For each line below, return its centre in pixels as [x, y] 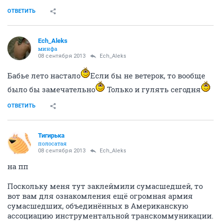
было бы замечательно [51, 89]
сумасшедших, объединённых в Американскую [98, 205]
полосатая [52, 143]
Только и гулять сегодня [153, 89]
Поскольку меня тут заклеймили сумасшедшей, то [105, 186]
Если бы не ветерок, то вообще [148, 75]
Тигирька [51, 135]
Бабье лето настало [44, 75]
